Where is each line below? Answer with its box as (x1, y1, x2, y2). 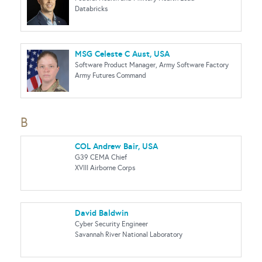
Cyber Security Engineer (75, 220, 148, 228)
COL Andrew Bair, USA (75, 141, 158, 151)
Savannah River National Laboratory (75, 230, 182, 239)
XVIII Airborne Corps (75, 164, 135, 172)
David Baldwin (75, 208, 129, 218)
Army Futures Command (75, 71, 146, 80)
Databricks (75, 5, 108, 13)
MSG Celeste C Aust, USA (75, 49, 170, 59)
